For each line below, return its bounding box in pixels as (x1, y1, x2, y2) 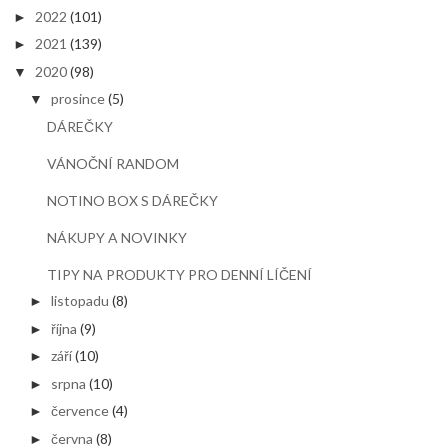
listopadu (51, 292, 110, 309)
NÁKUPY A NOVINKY (47, 228, 188, 246)
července (51, 402, 110, 419)
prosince (51, 90, 106, 107)
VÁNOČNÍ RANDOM (47, 154, 180, 172)
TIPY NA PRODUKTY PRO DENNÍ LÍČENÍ (47, 265, 313, 283)
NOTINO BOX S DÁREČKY (47, 191, 219, 209)
